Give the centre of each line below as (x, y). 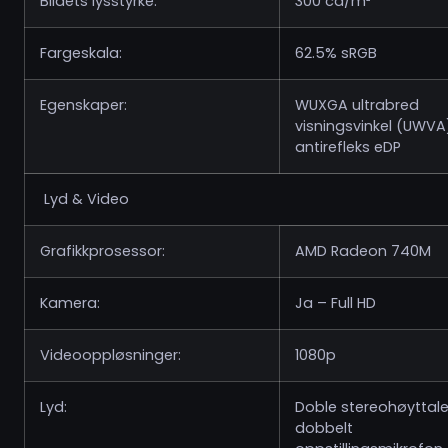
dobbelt (324, 428)
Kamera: (70, 303)
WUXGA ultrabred (357, 105)
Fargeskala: (81, 53)
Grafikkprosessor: (102, 251)
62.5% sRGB (336, 53)
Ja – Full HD (335, 303)
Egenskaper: (83, 105)
